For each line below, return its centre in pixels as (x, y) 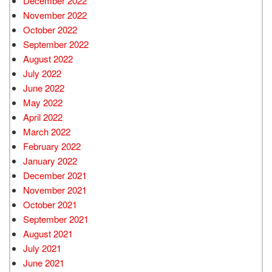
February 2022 (52, 146)
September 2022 (56, 44)
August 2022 (48, 58)
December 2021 (55, 175)
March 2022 (47, 131)
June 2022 (44, 87)
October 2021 (50, 204)
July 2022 (42, 73)
